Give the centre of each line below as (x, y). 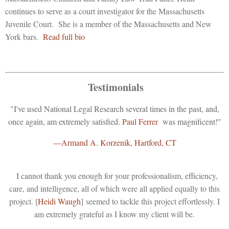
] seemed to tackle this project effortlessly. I (150, 201)
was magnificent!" (189, 121)
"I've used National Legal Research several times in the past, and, (114, 108)
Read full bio (64, 36)
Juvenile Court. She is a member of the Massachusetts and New (108, 24)
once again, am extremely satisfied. (65, 121)
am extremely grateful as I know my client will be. (114, 214)
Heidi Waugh (59, 201)
